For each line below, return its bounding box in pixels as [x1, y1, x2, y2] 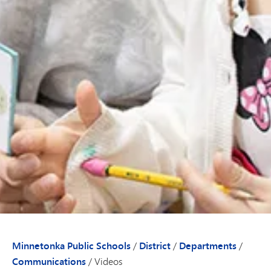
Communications [12, 253, 86, 269]
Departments [179, 238, 237, 253]
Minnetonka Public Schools [12, 238, 131, 253]
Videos [94, 253, 123, 268]
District [139, 238, 171, 253]
